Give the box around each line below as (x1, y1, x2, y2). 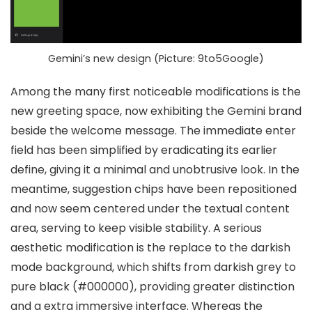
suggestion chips (72, 180, 164, 197)
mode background (10, 258, 112, 275)
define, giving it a (10, 161, 103, 178)
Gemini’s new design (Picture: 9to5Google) (48, 51, 264, 65)
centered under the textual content (93, 200, 290, 217)
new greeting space (10, 102, 120, 119)
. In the (263, 161, 299, 178)
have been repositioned (164, 180, 297, 197)
